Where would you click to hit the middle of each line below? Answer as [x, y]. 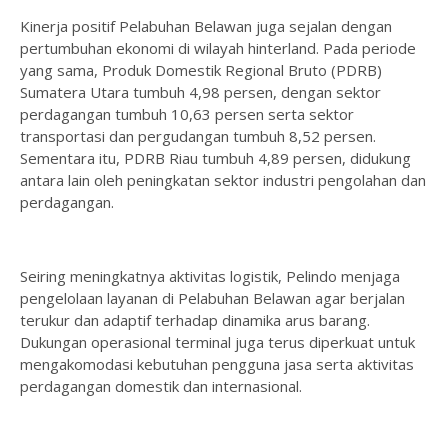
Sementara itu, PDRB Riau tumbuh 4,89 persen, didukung [215, 158]
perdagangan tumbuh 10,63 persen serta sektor [187, 114]
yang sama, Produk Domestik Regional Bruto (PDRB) [201, 70]
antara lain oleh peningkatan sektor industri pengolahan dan [223, 180]
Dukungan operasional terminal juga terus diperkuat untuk [217, 342]
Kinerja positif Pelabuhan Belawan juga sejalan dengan [206, 26]
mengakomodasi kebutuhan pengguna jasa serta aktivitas [217, 364]
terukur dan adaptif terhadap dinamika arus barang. [195, 320]
